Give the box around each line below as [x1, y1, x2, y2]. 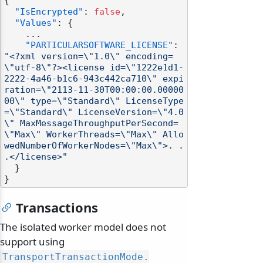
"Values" [15, 18, 57, 28]
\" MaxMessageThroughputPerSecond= [4, 119, 178, 129]
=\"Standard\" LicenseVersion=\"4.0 [4, 107, 184, 117]
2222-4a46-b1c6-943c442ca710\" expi [4, 74, 184, 84]
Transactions [16, 198, 98, 217]
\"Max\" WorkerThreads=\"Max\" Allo [4, 130, 184, 140]
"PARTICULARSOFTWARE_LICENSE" [25, 41, 173, 50]
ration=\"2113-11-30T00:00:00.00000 [4, 85, 184, 95]
